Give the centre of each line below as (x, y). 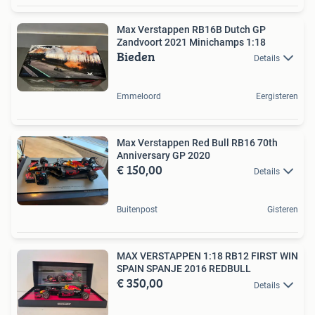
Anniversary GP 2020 (163, 155)
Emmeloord (139, 96)
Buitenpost (137, 210)
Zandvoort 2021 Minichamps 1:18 (191, 42)
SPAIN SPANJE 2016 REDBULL (184, 269)
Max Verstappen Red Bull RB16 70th (197, 142)
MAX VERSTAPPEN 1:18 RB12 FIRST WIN (207, 256)
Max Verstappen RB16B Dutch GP (191, 29)
